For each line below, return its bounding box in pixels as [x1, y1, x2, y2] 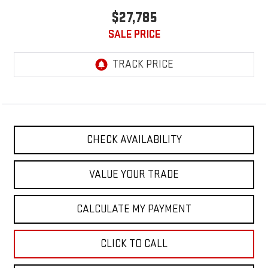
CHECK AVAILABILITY [86, 133, 182, 147]
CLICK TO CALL [100, 237, 167, 251]
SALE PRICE [108, 28, 160, 41]
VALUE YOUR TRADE [89, 168, 179, 181]
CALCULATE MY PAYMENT [77, 203, 191, 216]
